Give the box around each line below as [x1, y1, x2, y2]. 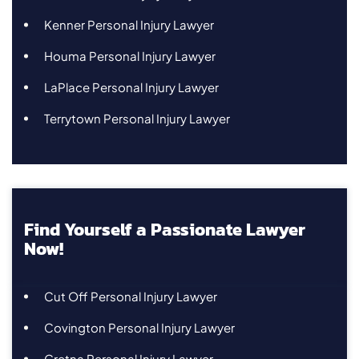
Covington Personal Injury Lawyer [44, 319, 235, 335]
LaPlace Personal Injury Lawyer [44, 79, 219, 95]
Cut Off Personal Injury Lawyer [44, 288, 217, 304]
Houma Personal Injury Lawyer [44, 47, 216, 63]
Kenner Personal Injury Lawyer [44, 16, 214, 32]
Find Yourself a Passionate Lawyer [24, 216, 305, 243]
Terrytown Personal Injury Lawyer [44, 110, 230, 126]
